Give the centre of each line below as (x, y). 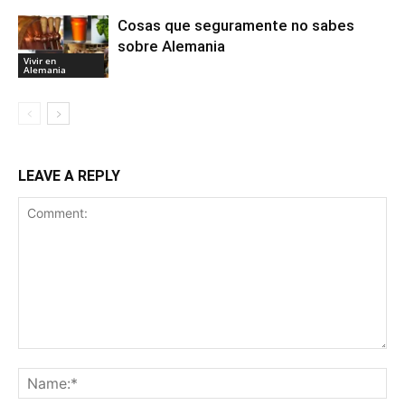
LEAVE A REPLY (69, 175)
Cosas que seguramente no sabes (236, 25)
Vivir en (40, 60)
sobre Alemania (171, 46)
